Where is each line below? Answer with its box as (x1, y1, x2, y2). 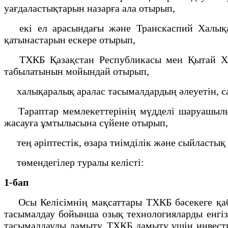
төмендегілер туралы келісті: (4, 156, 147, 168)
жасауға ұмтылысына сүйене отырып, (4, 117, 170, 128)
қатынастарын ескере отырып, (4, 34, 138, 45)
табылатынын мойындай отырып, (4, 65, 152, 77)
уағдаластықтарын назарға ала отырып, (4, 2, 178, 14)
